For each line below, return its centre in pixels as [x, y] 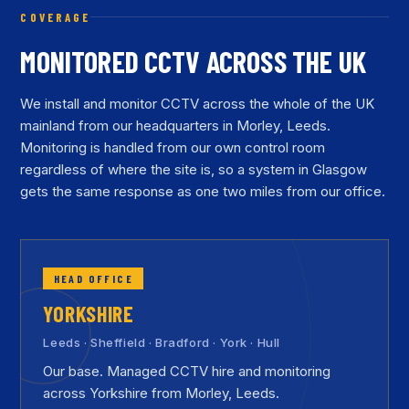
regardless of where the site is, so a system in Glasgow [194, 169]
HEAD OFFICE [93, 278]
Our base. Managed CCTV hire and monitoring [187, 371]
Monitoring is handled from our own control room [173, 147]
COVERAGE [56, 17]
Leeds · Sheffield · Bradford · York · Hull [162, 342]
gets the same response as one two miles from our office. [203, 191]
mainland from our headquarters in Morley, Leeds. [176, 125]
